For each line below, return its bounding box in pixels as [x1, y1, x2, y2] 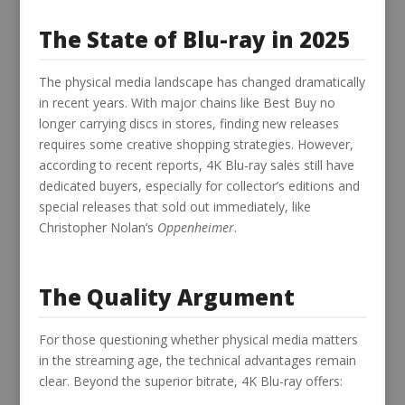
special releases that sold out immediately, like [38, 197, 311, 215]
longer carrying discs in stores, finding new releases [38, 114, 339, 132]
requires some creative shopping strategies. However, [38, 135, 353, 153]
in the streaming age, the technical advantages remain [38, 351, 356, 369]
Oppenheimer [156, 218, 234, 236]
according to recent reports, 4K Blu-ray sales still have [38, 155, 354, 174]
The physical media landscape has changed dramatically [38, 72, 365, 90]
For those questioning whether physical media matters [38, 330, 358, 348]
